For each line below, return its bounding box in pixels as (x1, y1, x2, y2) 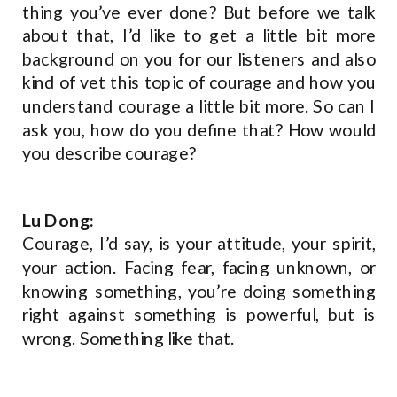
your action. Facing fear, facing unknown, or (22, 256, 377, 278)
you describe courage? (22, 142, 200, 164)
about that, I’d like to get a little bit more (22, 24, 377, 46)
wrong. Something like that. (22, 327, 238, 349)
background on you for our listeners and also (22, 48, 377, 70)
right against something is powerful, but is (22, 303, 377, 325)
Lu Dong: (22, 209, 95, 231)
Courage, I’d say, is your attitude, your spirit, (22, 233, 377, 254)
